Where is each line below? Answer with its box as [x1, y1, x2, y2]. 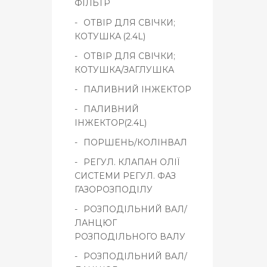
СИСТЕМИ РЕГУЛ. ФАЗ [74, 170, 176, 181]
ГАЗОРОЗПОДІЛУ [74, 184, 153, 195]
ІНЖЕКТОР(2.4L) [74, 117, 147, 128]
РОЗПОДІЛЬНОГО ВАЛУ [74, 231, 185, 242]
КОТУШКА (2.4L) [74, 30, 145, 42]
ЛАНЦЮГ [74, 217, 117, 228]
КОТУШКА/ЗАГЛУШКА [74, 64, 174, 75]
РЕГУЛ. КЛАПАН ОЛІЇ [83, 156, 180, 167]
